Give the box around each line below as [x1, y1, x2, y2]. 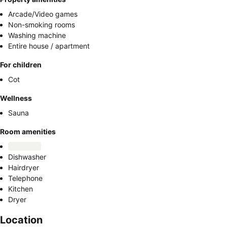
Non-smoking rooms [8, 20, 75, 29]
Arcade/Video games [8, 10, 78, 18]
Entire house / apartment [8, 42, 90, 50]
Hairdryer [8, 163, 39, 172]
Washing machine [8, 31, 66, 40]
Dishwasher [8, 153, 46, 161]
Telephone [8, 174, 43, 182]
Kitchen [8, 184, 33, 193]
